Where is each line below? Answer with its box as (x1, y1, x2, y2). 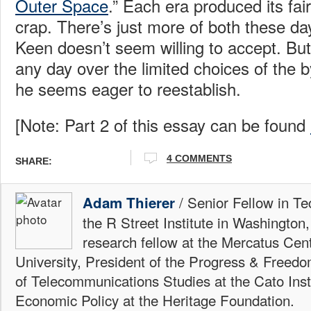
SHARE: (15, 155, 52, 167)
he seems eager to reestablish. (15, 76, 241, 101)
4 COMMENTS (167, 152, 232, 164)
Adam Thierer (83, 192, 175, 212)
